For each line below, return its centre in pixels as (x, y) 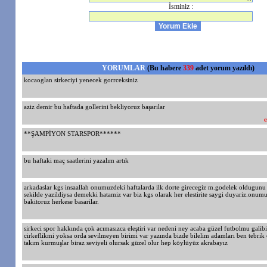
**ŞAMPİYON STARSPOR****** (72, 133)
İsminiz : (181, 7)
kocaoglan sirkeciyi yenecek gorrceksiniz (81, 80)
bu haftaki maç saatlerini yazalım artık (76, 160)
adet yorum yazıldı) (224, 68)
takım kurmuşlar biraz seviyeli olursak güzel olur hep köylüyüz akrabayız (126, 243)
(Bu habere (165, 68)
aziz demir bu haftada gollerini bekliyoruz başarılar (94, 107)
